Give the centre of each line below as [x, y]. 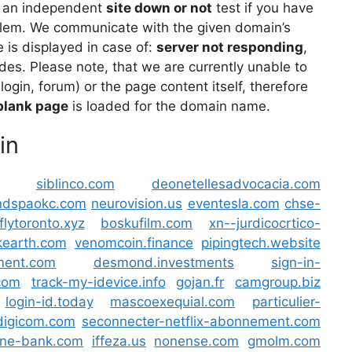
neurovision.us [137, 203]
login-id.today [49, 302]
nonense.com [197, 341]
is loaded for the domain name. [169, 106]
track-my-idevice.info [98, 282]
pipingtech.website [261, 243]
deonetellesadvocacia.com [236, 184]
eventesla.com [233, 203]
